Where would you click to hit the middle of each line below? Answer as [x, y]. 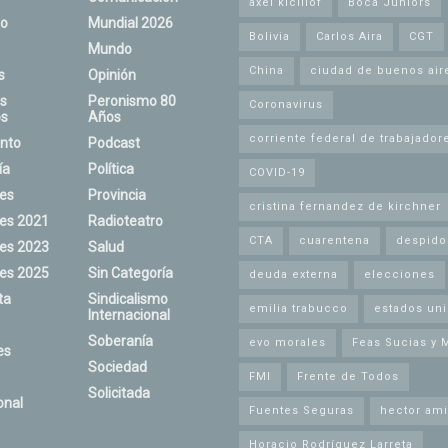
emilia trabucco [298, 308]
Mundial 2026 [130, 22]
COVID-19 [277, 172]
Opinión [111, 74]
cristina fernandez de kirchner [345, 206]
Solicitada [118, 392]
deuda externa [293, 274]
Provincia [116, 194]
